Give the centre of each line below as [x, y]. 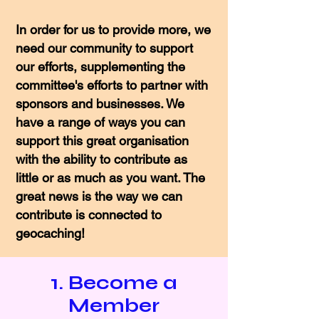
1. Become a [114, 283]
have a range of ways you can [100, 122]
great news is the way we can [99, 196]
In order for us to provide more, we [113, 30]
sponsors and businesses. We [100, 104]
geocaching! [52, 233]
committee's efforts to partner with [112, 85]
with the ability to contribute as [101, 159]
